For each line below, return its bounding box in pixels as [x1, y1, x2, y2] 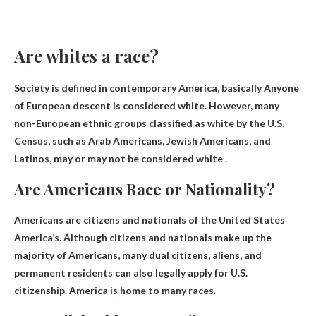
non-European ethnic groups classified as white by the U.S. [14, 117, 284, 130]
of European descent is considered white [14, 99, 205, 112]
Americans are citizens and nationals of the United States [14, 214, 285, 226]
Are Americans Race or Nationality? [14, 178, 275, 200]
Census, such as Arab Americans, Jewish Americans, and [14, 135, 271, 147]
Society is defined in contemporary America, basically [14, 82, 264, 95]
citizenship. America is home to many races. [14, 284, 216, 297]
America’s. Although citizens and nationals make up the [14, 231, 272, 244]
